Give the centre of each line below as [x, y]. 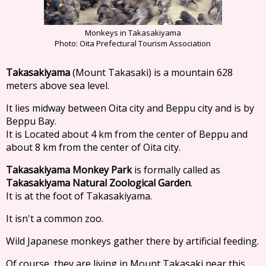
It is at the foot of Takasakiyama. [79, 196]
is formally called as [176, 170]
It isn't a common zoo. [55, 218]
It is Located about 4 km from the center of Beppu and [127, 134]
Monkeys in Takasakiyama [133, 33]
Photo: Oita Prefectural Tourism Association [132, 43]
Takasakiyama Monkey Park [69, 170]
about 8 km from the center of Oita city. [93, 147]
